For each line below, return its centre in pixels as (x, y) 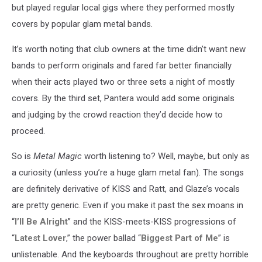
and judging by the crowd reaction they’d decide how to (117, 114)
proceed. (28, 131)
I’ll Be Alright (41, 221)
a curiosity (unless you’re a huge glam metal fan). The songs (128, 172)
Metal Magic (58, 156)
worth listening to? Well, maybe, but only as (166, 156)
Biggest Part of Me (180, 238)
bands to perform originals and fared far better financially (122, 65)
